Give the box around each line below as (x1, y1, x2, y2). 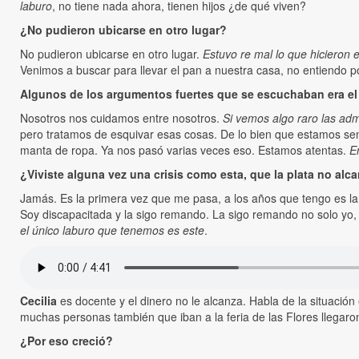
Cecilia (20, 292, 60, 309)
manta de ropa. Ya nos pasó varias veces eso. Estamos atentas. (20, 142, 349, 159)
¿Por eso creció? (20, 333, 113, 349)
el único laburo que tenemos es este (20, 222, 204, 239)
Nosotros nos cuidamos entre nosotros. (20, 110, 223, 127)
